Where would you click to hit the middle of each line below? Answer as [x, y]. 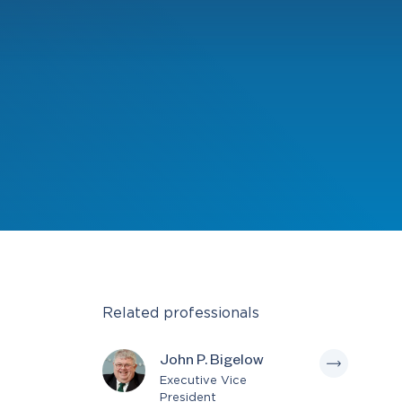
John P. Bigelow [211, 363]
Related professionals [180, 314]
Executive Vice [203, 381]
